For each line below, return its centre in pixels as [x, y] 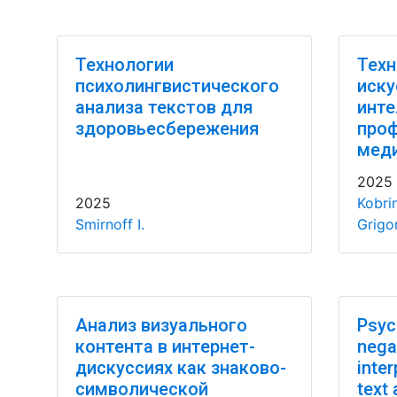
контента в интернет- [165, 346]
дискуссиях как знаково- [180, 368]
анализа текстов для [163, 107]
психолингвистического [177, 86]
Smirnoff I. [109, 224]
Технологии [124, 65]
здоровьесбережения [167, 128]
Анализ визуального [161, 325]
